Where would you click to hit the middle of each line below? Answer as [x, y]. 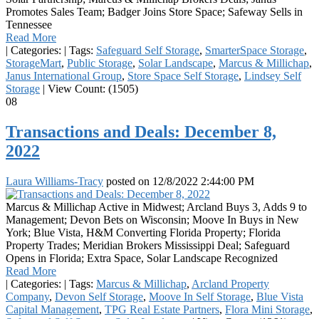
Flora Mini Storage [267, 309]
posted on [128, 181]
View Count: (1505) [91, 88]
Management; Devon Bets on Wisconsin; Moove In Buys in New [152, 219]
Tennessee [29, 24]
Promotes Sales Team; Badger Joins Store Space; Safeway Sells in [154, 11]
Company [27, 296]
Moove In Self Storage [200, 296]
